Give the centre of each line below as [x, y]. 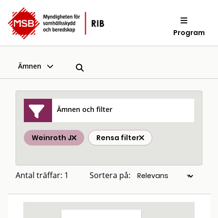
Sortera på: [110, 175]
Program [189, 32]
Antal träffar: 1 [42, 175]
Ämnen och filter [85, 109]
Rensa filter [118, 138]
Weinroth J [52, 138]
